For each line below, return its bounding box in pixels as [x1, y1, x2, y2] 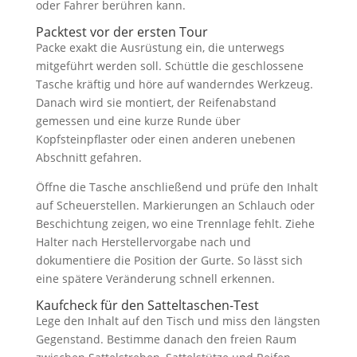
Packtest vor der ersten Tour [35, 22, 208, 41]
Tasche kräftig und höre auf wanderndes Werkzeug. [35, 76, 313, 92]
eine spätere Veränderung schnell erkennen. [35, 270, 275, 286]
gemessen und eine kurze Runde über [35, 112, 241, 128]
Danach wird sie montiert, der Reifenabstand [35, 94, 277, 110]
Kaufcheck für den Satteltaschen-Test [35, 296, 259, 314]
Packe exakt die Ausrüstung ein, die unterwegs [35, 39, 284, 55]
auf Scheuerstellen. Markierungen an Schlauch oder [35, 197, 315, 213]
